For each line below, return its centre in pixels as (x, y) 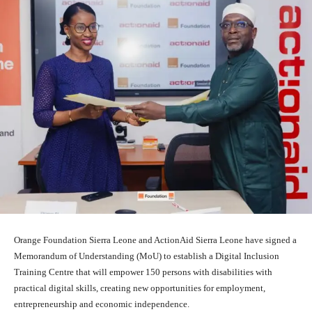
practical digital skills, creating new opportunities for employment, (140, 288)
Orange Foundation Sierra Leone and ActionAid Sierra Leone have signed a (155, 240)
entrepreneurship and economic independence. (102, 304)
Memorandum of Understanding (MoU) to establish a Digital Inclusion (147, 256)
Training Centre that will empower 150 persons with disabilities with (143, 272)
